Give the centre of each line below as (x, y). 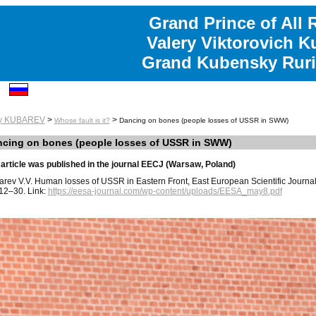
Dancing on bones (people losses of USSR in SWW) (203, 120)
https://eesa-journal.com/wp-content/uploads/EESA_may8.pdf (165, 191)
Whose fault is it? (82, 120)
